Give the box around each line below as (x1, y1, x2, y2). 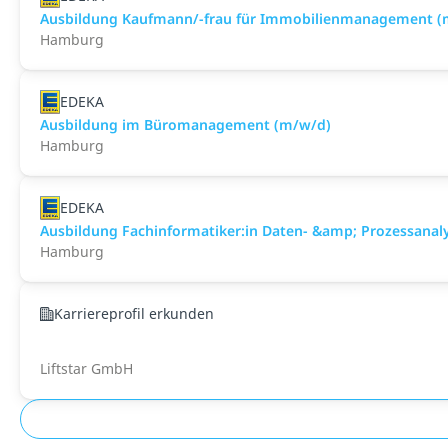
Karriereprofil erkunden (54, 304, 214, 323)
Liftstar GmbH (40, 359, 133, 378)
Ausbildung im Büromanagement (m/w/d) (40, 115, 331, 134)
